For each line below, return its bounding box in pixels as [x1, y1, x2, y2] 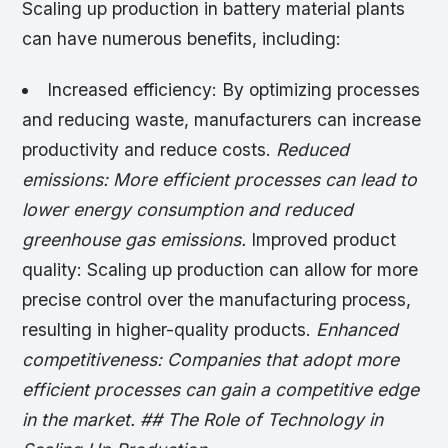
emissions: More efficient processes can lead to [22, 169, 418, 191]
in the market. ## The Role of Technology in [22, 409, 384, 431]
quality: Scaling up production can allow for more [22, 259, 419, 281]
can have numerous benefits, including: [22, 28, 342, 50]
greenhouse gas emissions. [22, 229, 252, 251]
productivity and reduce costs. [22, 139, 277, 161]
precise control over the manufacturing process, [22, 289, 412, 311]
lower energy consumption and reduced [22, 199, 354, 221]
